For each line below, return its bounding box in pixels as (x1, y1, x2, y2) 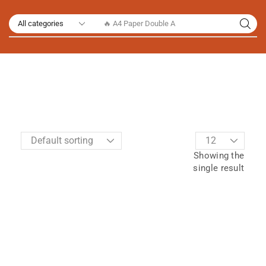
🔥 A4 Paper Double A (103, 19, 176, 28)
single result (193, 163, 245, 173)
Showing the (194, 150, 245, 161)
